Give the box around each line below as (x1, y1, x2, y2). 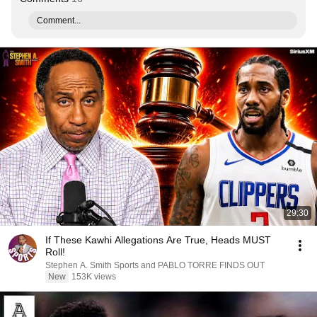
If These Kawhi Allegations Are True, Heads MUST (45, 234, 271, 246)
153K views (71, 272, 116, 282)
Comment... (37, 16, 81, 25)
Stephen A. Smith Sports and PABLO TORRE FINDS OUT (45, 260, 265, 270)
